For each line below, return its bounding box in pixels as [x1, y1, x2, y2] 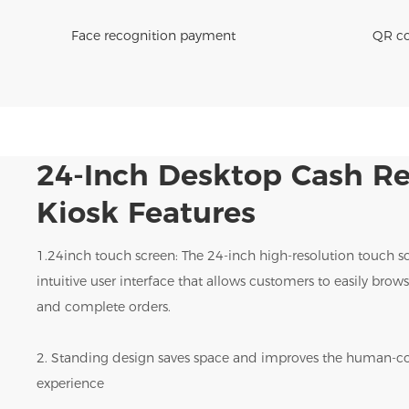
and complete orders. [37, 299, 172, 316]
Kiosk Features [37, 194, 266, 230]
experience [37, 375, 105, 393]
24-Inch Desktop [37, 156, 292, 193]
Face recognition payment [71, 26, 236, 44]
